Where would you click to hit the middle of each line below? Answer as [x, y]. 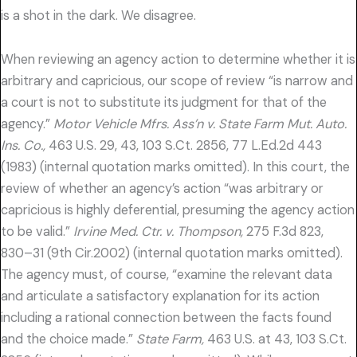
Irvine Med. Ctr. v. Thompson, [158, 232]
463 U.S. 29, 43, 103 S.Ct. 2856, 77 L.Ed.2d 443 [184, 146]
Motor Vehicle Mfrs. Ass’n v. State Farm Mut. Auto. [200, 124]
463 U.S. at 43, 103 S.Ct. [275, 339]
